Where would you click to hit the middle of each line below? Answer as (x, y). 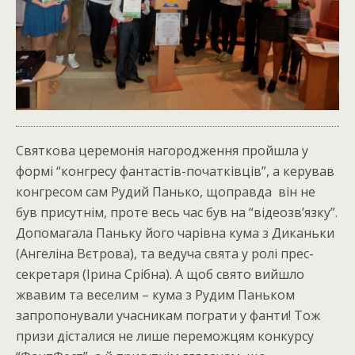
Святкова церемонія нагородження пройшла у (162, 150)
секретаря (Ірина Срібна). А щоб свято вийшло (160, 274)
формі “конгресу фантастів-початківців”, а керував (175, 171)
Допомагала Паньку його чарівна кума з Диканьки (175, 233)
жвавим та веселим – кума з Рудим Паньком (155, 294)
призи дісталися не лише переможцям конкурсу (165, 336)
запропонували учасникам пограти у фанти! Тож (168, 315)
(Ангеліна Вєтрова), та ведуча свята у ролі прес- (165, 253)
